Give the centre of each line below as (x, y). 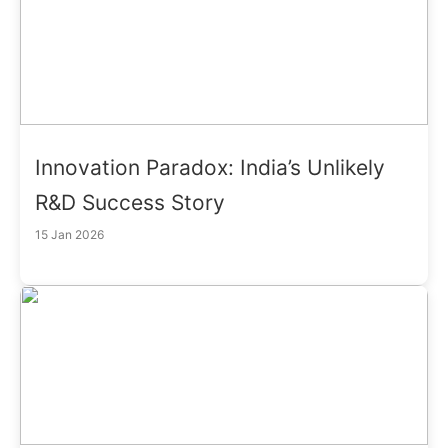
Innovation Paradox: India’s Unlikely (210, 167)
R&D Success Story (130, 202)
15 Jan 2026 (69, 234)
